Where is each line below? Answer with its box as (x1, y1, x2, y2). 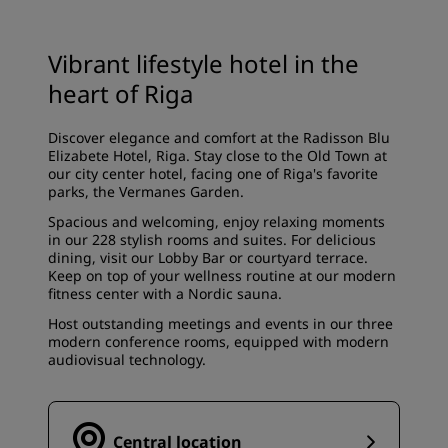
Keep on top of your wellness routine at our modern (48, 266, 396, 285)
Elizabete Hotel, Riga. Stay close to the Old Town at (48, 146, 387, 165)
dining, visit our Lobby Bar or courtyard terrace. (48, 248, 368, 267)
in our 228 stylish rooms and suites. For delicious (48, 230, 376, 249)
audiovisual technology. (48, 350, 206, 369)
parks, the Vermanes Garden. (48, 182, 244, 201)
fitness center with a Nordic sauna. (48, 284, 282, 303)
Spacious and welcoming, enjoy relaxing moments (48, 212, 385, 231)
